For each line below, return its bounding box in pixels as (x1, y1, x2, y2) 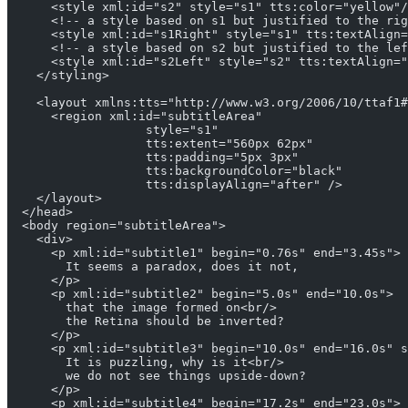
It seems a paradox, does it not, (7, 260, 299, 274)
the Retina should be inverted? (7, 314, 284, 329)
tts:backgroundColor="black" (7, 164, 342, 178)
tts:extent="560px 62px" (7, 137, 313, 151)
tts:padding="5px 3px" (7, 150, 299, 165)
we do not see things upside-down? (7, 369, 306, 383)
